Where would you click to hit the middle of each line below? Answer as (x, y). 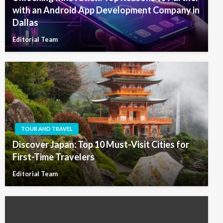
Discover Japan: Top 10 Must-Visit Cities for (101, 144)
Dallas (25, 22)
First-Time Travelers (54, 157)
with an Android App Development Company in (106, 10)
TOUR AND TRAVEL (47, 128)
